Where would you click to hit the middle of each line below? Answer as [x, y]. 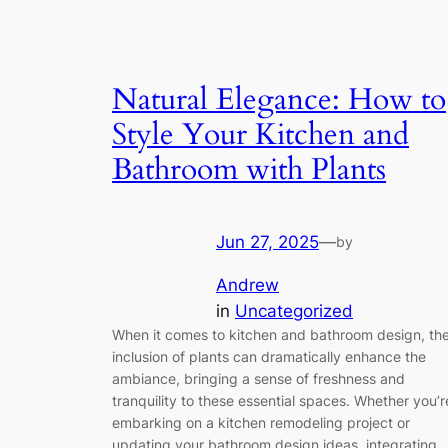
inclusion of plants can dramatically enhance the [269, 356]
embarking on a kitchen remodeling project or [261, 422]
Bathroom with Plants [249, 169]
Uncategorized [294, 310]
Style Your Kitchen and [260, 134]
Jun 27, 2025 [267, 242]
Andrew [247, 284]
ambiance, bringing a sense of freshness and [258, 378]
